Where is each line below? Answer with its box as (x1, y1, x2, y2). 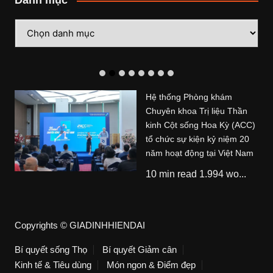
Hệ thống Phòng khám (145, 92, 232, 102)
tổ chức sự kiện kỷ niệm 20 (145, 134, 249, 144)
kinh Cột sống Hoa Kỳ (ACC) (145, 120, 255, 130)
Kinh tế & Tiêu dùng (14, 260, 91, 271)
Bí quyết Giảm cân (102, 244, 177, 255)
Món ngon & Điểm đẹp (106, 260, 196, 271)
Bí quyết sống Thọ (14, 244, 87, 255)
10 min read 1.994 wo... (145, 169, 246, 180)
